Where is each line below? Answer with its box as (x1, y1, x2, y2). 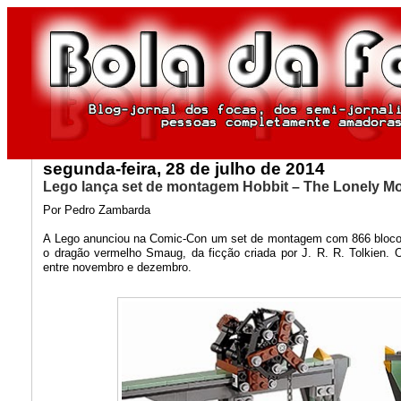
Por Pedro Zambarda (43, 202, 151, 217)
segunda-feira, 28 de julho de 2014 (43, 159, 326, 178)
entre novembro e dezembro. (43, 260, 192, 274)
